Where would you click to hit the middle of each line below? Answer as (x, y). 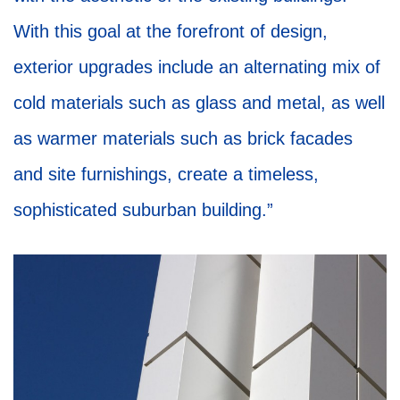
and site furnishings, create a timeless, (166, 175)
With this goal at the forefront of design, (171, 32)
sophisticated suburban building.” (143, 210)
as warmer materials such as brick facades (183, 139)
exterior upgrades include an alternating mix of (197, 67)
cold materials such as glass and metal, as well (199, 103)
